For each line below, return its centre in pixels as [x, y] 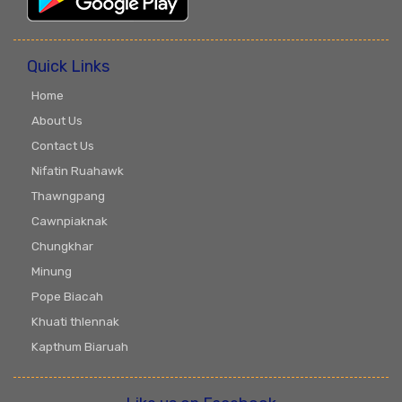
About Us [57, 121]
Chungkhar [62, 246]
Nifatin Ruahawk [78, 171]
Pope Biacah [67, 297]
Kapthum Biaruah [80, 347]
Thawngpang [68, 196]
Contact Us [63, 146]
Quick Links [68, 67]
